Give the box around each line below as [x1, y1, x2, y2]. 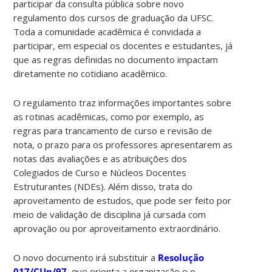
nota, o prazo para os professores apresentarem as [13, 138, 233, 151]
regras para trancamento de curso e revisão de [13, 124, 212, 137]
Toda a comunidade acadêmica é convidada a [13, 25, 202, 38]
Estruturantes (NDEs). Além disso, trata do [13, 180, 193, 192]
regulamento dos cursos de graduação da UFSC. [13, 11, 214, 24]
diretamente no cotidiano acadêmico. [13, 67, 168, 80]
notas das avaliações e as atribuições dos [13, 152, 188, 165]
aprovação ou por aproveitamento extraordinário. [13, 222, 221, 234]
